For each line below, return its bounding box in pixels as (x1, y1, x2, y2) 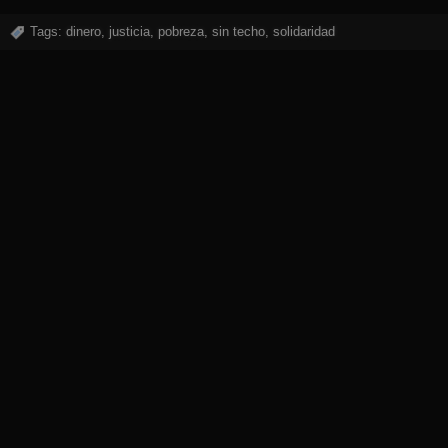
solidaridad (273, 23, 335, 39)
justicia (109, 23, 150, 39)
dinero (66, 23, 101, 39)
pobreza (158, 23, 204, 39)
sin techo (212, 23, 265, 39)
